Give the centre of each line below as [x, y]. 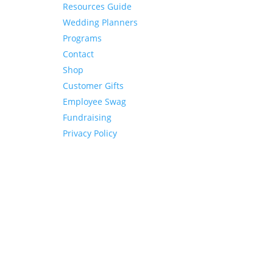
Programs [83, 38]
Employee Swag [95, 101]
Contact [79, 54]
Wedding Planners [101, 22]
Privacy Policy [90, 133]
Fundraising [87, 117]
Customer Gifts [94, 85]
